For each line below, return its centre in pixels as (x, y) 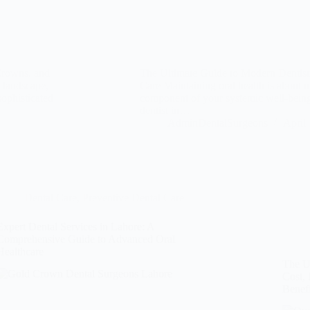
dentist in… (165, 110)
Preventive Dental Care (134, 197)
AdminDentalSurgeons (217, 122)
